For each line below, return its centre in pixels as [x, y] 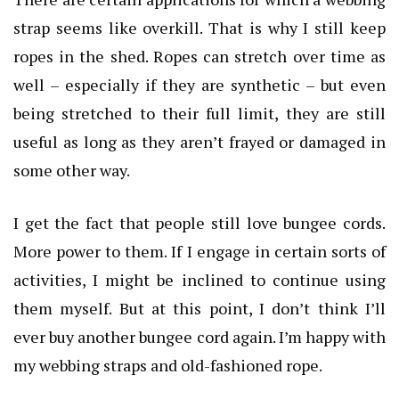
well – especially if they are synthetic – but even [199, 84]
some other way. [72, 170]
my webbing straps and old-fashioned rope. [168, 365]
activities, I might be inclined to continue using [199, 279]
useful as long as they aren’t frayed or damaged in [199, 141]
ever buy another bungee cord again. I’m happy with [199, 336]
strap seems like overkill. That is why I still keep [199, 27]
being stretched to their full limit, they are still [199, 113]
